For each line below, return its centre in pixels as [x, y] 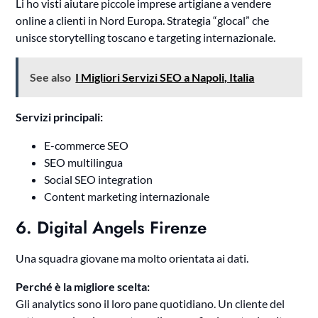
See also [51, 77]
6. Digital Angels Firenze [111, 228]
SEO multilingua [84, 163]
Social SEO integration [99, 180]
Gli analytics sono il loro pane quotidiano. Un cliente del [150, 304]
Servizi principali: [60, 117]
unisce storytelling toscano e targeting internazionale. [146, 38]
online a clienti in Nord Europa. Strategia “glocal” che [143, 21]
